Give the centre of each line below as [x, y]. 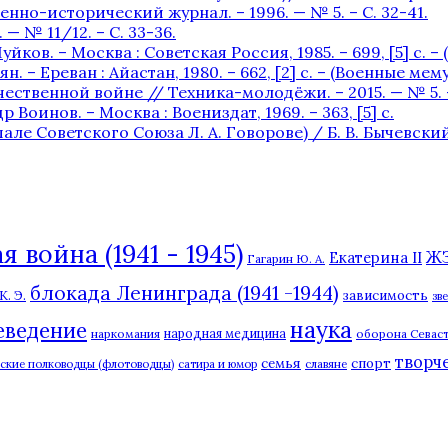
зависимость [385, 295]
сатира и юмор [217, 363]
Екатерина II [375, 257]
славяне [326, 363]
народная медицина [225, 333]
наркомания [125, 333]
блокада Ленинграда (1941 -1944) [184, 292]
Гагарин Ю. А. [286, 258]
